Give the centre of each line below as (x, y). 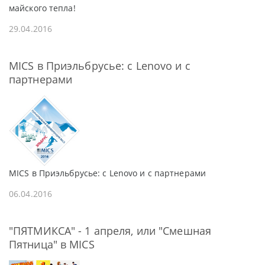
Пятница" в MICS (52, 244)
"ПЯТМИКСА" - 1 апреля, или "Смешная (110, 230)
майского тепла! (42, 8)
